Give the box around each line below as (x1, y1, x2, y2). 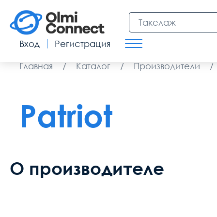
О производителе (10, 157, 164, 179)
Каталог (76, 61, 110, 71)
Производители (134, 61, 200, 71)
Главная (19, 61, 53, 71)
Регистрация (55, 38, 110, 49)
